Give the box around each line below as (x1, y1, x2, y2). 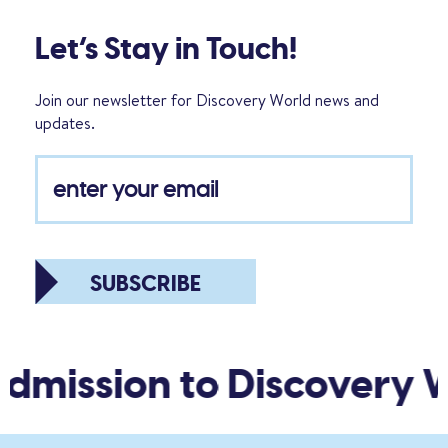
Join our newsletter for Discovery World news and (35, 88, 379, 111)
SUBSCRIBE (90, 268, 201, 298)
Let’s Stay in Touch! (35, 28, 297, 69)
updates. (35, 111, 95, 134)
